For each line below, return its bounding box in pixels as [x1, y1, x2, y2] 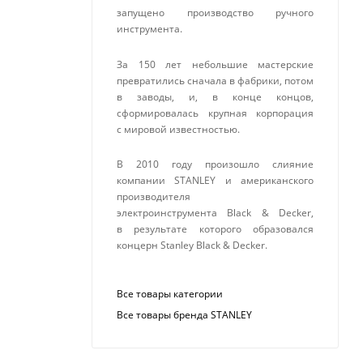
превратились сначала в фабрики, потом [117, 73, 314, 88]
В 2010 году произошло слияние [117, 156, 314, 171]
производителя [117, 189, 190, 203]
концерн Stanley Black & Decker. [117, 237, 267, 252]
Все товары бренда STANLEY [117, 308, 252, 322]
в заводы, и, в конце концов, [117, 89, 314, 104]
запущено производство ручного [117, 6, 314, 20]
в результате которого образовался [117, 221, 314, 236]
